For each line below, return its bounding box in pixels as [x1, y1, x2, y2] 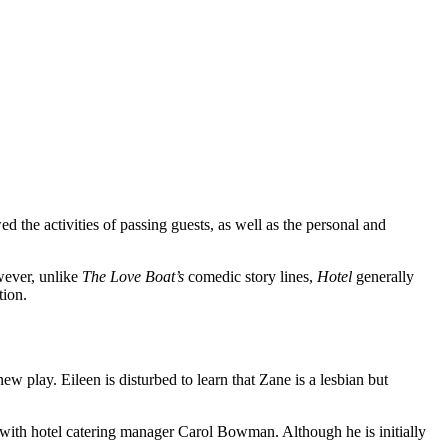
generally [352, 267, 414, 285]
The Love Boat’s [82, 267, 184, 285]
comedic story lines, [184, 267, 317, 285]
